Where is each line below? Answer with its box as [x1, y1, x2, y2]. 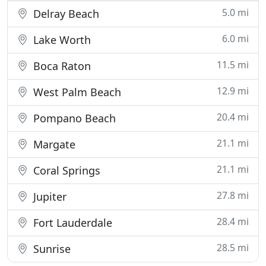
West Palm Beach [30, 85, 121, 99]
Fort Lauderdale [30, 216, 112, 230]
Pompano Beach [30, 111, 116, 125]
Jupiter [30, 189, 66, 204]
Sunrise [30, 242, 71, 256]
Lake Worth [30, 33, 91, 47]
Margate [30, 137, 75, 151]
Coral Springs [30, 163, 100, 178]
